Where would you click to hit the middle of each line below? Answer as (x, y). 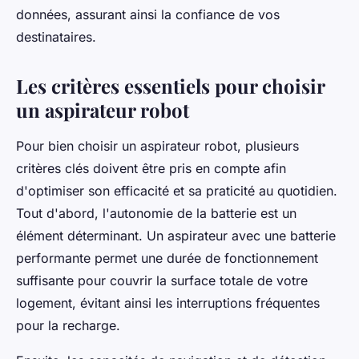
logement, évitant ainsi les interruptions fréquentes (168, 303)
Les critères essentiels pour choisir (170, 86)
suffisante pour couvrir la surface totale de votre (162, 281)
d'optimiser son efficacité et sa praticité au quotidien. (177, 191)
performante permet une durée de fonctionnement (167, 258)
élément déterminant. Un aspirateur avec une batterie (176, 236)
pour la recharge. (68, 326)
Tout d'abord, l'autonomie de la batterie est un (156, 214)
